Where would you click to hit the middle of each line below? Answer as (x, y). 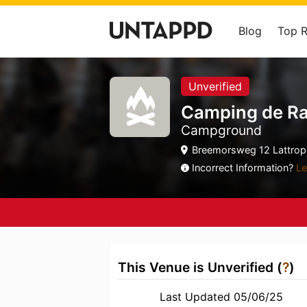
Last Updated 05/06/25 (221, 297)
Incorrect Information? (244, 168)
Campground (221, 130)
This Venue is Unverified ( (200, 267)
